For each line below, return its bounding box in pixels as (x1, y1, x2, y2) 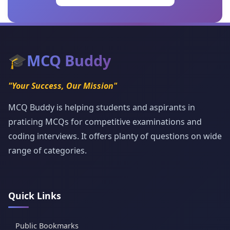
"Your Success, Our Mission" (8, 80, 117, 92)
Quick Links (8, 189, 61, 202)
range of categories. (8, 145, 87, 157)
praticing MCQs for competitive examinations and (8, 116, 202, 128)
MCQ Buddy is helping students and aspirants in (8, 102, 195, 113)
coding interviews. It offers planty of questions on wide (8, 130, 222, 142)
